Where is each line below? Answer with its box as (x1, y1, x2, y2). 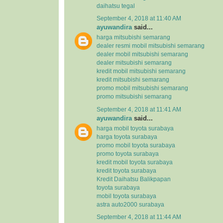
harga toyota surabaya (97, 133, 157, 140)
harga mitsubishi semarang (97, 34, 170, 41)
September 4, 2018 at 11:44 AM (97, 214, 181, 220)
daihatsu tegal (97, 2, 135, 9)
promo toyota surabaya (97, 150, 159, 157)
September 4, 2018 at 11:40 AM (97, 15, 181, 22)
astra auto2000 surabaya (97, 201, 164, 208)
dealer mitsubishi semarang (97, 60, 172, 66)
